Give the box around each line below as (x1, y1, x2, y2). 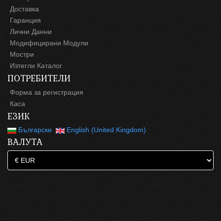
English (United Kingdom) (65, 126, 146, 134)
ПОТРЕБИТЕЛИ (7, 71, 71, 85)
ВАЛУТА (7, 135, 42, 149)
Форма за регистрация (10, 88, 83, 97)
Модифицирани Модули (10, 39, 88, 47)
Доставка (10, 5, 39, 13)
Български (16, 126, 54, 134)
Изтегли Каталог (10, 62, 62, 70)
